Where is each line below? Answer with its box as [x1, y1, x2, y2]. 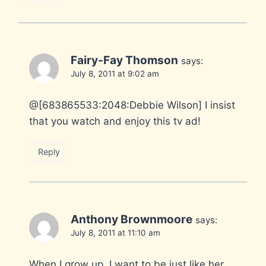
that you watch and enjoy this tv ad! [29, 115, 201, 127]
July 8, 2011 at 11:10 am [71, 227, 160, 237]
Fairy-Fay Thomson [71, 53, 178, 67]
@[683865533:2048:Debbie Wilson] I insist [29, 99, 235, 111]
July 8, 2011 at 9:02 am [71, 68, 159, 78]
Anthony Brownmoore [71, 212, 192, 226]
